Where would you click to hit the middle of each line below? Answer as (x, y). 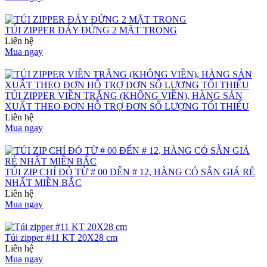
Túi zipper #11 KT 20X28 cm (61, 237)
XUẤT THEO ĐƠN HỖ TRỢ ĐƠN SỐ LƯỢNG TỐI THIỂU (127, 106)
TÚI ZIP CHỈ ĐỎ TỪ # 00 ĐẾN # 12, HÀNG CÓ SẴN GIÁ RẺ (130, 172)
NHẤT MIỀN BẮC (43, 182)
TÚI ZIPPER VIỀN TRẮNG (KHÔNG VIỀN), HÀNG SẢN (124, 95)
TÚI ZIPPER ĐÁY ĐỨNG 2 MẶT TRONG (91, 30)
